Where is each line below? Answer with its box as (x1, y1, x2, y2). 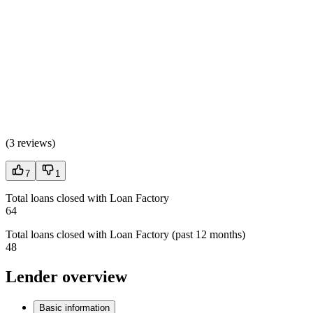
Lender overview (6, 267, 127, 286)
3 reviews (9, 136, 52, 149)
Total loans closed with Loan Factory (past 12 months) (6, 228, 245, 240)
